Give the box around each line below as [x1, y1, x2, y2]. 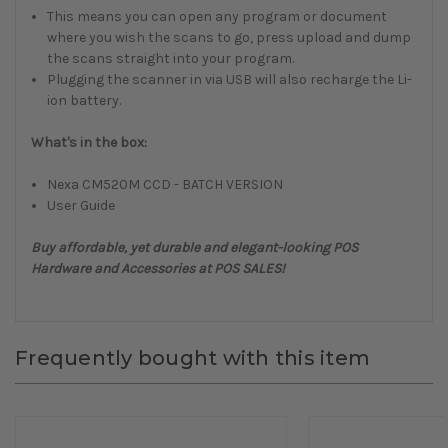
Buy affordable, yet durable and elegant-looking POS [31, 239, 358, 257]
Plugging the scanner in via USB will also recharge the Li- [47, 71, 413, 89]
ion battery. [47, 92, 122, 110]
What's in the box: [31, 134, 147, 152]
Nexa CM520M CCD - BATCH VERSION [47, 176, 284, 194]
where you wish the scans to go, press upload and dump [47, 29, 412, 47]
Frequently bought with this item [15, 346, 370, 371]
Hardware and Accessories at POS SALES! [31, 260, 285, 278]
